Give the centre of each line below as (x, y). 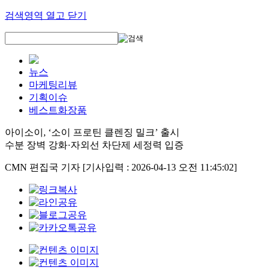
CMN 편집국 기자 (44, 167)
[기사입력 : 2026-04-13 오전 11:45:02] (160, 167)
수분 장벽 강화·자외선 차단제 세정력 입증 (94, 145)
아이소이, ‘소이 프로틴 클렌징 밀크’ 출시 (92, 132)
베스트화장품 (58, 110)
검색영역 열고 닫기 (46, 15)
